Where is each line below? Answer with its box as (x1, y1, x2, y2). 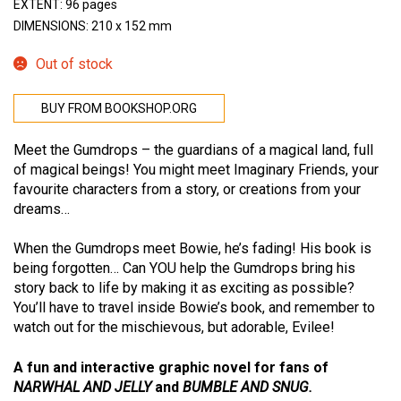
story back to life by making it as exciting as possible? (13, 279, 354, 297)
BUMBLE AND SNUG (183, 378, 309, 396)
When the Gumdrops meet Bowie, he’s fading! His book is (13, 240, 371, 258)
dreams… (13, 200, 70, 218)
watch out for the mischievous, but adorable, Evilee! (13, 319, 335, 337)
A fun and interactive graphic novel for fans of (13, 358, 328, 376)
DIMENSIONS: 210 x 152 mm (13, 18, 172, 33)
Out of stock (35, 55, 113, 73)
